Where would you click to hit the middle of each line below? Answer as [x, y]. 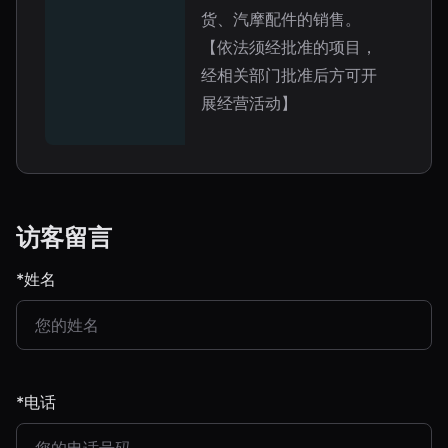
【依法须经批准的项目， [289, 47]
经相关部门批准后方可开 [289, 75]
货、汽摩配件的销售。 [281, 19]
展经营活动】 [249, 103]
